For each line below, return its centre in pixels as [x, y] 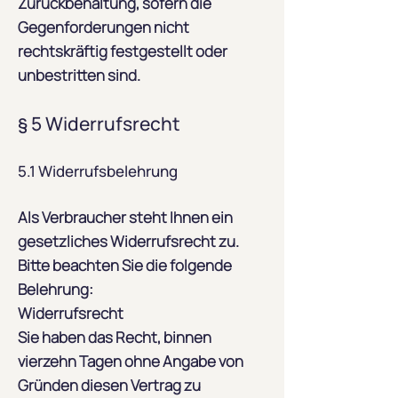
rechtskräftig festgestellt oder [123, 51]
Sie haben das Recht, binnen [115, 337]
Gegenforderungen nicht [103, 27]
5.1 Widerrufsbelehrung [98, 171]
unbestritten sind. [79, 75]
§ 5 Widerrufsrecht [99, 123]
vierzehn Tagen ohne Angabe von [131, 361]
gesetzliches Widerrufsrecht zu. [128, 241]
